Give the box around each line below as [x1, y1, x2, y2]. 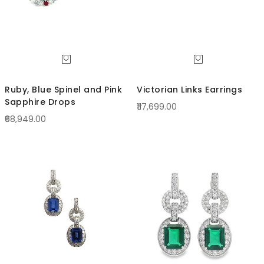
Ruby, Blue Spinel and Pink [5, 84, 122, 96]
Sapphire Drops [5, 96, 75, 108]
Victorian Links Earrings [137, 84, 242, 96]
